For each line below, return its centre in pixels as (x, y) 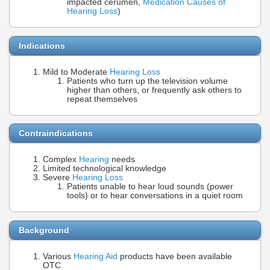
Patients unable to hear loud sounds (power (150, 187)
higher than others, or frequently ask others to (154, 90)
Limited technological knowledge (105, 169)
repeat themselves (102, 99)
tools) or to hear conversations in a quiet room (155, 196)
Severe (58, 178)
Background (44, 230)
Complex (61, 160)
